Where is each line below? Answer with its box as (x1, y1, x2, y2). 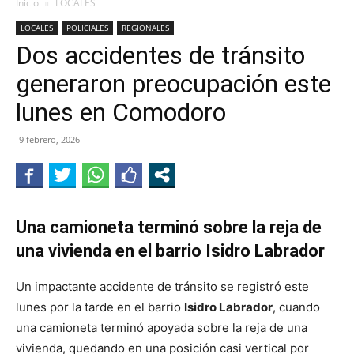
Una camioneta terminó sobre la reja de (16, 217, 322, 237)
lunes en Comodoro (16, 97, 226, 127)
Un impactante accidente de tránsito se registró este (16, 279, 309, 294)
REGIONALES (122, 22, 169, 33)
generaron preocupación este (16, 69, 331, 99)
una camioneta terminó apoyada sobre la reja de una (16, 320, 307, 335)
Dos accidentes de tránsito (16, 40, 305, 70)
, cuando (273, 299, 320, 314)
